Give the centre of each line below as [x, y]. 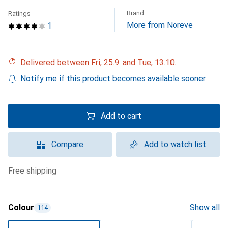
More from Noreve [160, 25]
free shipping [35, 171]
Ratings [19, 13]
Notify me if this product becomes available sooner [113, 79]
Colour [21, 207]
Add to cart [121, 116]
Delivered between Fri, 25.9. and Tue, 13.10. [101, 62]
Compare [67, 144]
